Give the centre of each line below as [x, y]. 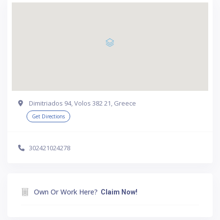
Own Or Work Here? [66, 192]
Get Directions [48, 116]
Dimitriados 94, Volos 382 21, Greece [82, 103]
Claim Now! [119, 192]
